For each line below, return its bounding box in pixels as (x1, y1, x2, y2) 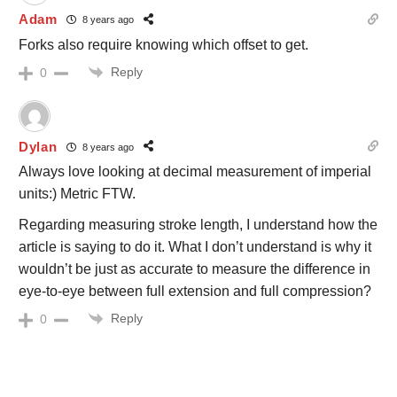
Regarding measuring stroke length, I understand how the (19, 217, 378, 233)
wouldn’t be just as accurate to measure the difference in (19, 261, 370, 277)
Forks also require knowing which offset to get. (19, 36, 308, 52)
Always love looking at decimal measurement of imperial (19, 164, 371, 180)
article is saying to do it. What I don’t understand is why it (19, 239, 371, 255)
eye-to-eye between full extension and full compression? (19, 284, 371, 300)
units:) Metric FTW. (19, 186, 136, 202)
